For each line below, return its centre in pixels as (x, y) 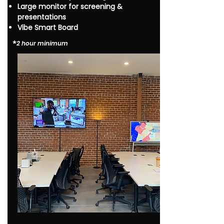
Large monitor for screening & (70, 6)
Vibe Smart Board (48, 27)
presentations (42, 17)
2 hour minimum (42, 43)
